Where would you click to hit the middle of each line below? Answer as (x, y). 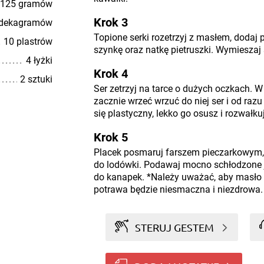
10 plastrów (28, 42)
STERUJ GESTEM (175, 227)
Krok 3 (110, 22)
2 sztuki (36, 79)
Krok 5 (110, 137)
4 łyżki (39, 60)
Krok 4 (110, 74)
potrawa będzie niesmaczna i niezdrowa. (178, 189)
